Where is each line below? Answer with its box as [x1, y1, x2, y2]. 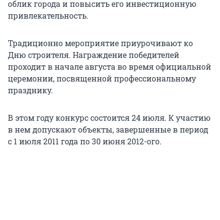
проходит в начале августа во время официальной [8, 61, 211, 72]
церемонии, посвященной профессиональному [8, 73, 196, 84]
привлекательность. [8, 10, 88, 21]
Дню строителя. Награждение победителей [8, 50, 179, 60]
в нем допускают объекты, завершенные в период [8, 124, 208, 135]
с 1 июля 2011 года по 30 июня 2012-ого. [8, 136, 162, 147]
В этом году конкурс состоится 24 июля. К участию [8, 112, 211, 123]
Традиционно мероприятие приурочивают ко [8, 38, 193, 49]
